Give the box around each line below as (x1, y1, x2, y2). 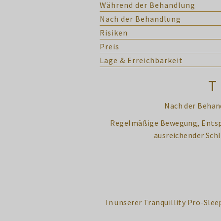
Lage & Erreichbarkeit (100, 55, 183, 65)
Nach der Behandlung (100, 14, 181, 24)
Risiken (100, 28, 128, 37)
